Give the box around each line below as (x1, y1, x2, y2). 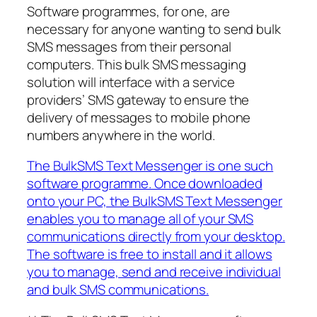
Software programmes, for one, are (27, 1, 230, 21)
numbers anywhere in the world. (27, 125, 215, 144)
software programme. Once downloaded (27, 174, 263, 193)
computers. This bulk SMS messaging (27, 54, 246, 74)
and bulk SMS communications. (27, 280, 209, 299)
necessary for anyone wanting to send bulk (27, 19, 281, 38)
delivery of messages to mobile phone (27, 108, 251, 127)
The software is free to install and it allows (27, 245, 272, 264)
